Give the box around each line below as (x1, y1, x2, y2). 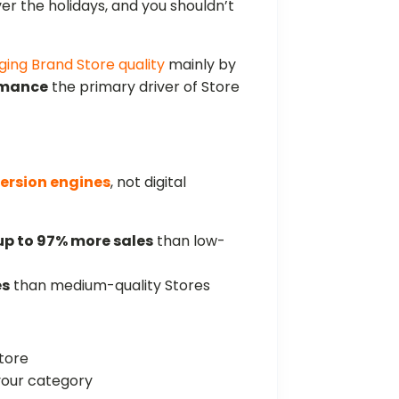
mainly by (165, 53, 237, 75)
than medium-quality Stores (10, 274, 211, 296)
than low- (153, 230, 226, 251)
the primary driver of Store (48, 76, 240, 97)
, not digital (110, 171, 187, 192)
